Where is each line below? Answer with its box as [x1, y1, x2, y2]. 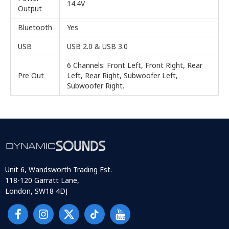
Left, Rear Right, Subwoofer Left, [67, 71, 178, 81]
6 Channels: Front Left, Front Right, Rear [67, 60, 202, 71]
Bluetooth [18, 22, 52, 33]
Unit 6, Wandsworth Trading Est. [5, 165, 112, 175]
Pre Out [18, 71, 44, 81]
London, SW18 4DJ [5, 186, 67, 196]
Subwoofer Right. [67, 81, 124, 91]
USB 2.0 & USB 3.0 [67, 41, 128, 52]
